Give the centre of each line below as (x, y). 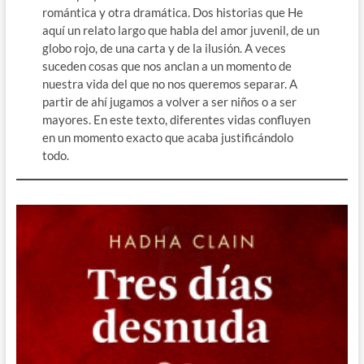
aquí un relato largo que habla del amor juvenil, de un (181, 30)
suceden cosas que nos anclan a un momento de (167, 66)
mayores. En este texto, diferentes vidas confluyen (177, 120)
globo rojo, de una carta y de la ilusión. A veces (165, 48)
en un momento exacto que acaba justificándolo (168, 138)
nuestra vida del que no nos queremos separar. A (170, 84)
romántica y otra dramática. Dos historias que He (173, 13)
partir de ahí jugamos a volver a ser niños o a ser (170, 102)
